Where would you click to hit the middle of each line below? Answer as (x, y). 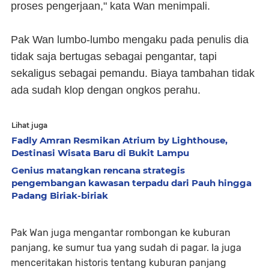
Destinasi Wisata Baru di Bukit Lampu (100, 153)
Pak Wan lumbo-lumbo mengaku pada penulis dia (130, 40)
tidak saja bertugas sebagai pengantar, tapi (114, 56)
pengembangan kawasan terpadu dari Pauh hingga (131, 183)
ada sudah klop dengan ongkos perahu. (106, 90)
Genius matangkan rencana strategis (98, 170)
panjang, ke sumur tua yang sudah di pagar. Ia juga (126, 248)
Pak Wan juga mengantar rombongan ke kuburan (121, 233)
